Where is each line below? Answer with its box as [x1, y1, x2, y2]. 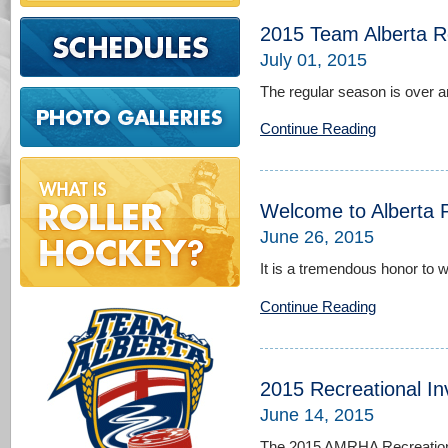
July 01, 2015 [260, 49, 367, 70]
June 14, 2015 [260, 404, 374, 425]
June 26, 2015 [260, 227, 374, 248]
